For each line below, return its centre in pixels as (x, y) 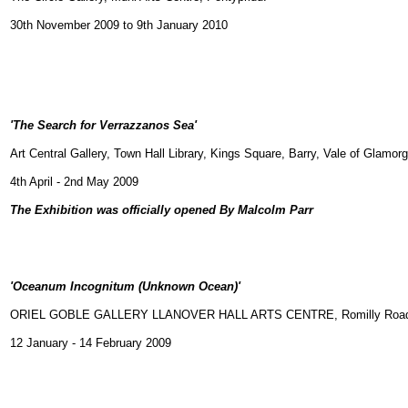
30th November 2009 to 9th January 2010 (119, 25)
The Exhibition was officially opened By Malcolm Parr (162, 210)
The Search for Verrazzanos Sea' (105, 125)
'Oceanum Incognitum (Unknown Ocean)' (125, 286)
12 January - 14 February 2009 (91, 343)
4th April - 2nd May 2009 (74, 182)
